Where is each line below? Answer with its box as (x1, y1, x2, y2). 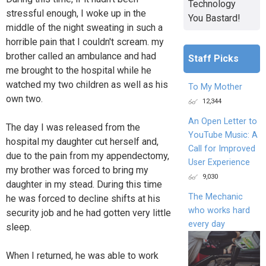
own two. (6, 93, 43, 104)
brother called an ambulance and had (6, 50, 156, 62)
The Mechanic (188, 191, 243, 202)
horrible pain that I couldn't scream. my (6, 36, 164, 47)
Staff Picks (188, 52, 239, 64)
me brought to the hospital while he (6, 64, 151, 76)
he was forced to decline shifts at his (6, 192, 160, 204)
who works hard (188, 205, 250, 216)
